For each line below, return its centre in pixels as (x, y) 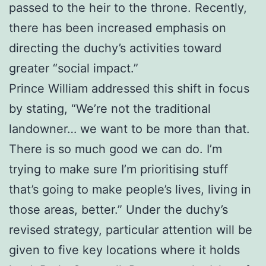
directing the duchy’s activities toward (115, 48)
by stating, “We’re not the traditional (110, 108)
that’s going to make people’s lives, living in (130, 189)
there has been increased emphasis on (118, 28)
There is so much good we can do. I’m (115, 149)
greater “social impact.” (74, 68)
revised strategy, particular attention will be (131, 229)
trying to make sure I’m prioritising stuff (118, 169)
